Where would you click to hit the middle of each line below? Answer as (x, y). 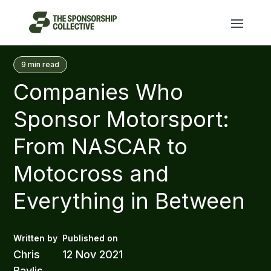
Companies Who (99, 92)
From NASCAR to (101, 146)
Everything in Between (129, 201)
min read (44, 64)
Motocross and (91, 174)
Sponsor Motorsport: (122, 119)
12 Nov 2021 (93, 254)
